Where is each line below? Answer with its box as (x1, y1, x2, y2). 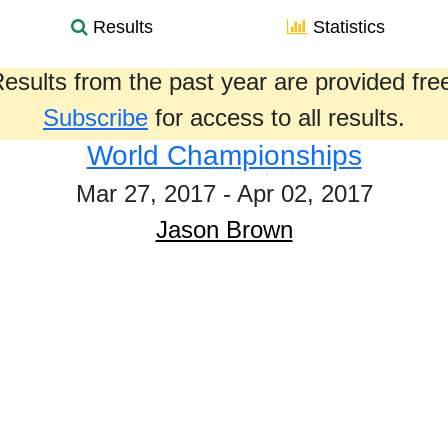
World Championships (86, 140, 362, 171)
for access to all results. (148, 104, 405, 131)
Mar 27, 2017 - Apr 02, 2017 (75, 180, 373, 207)
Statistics (308, 17, 385, 37)
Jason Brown (155, 216, 293, 243)
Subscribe (43, 104, 148, 131)
